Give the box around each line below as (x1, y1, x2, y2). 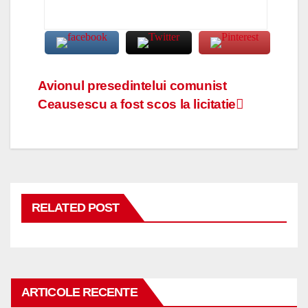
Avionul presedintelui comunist (38, 78, 227, 93)
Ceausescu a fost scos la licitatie (38, 96, 236, 111)
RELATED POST (32, 200, 120, 214)
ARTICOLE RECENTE (21, 285, 137, 299)
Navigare (37, 77, 122, 102)
